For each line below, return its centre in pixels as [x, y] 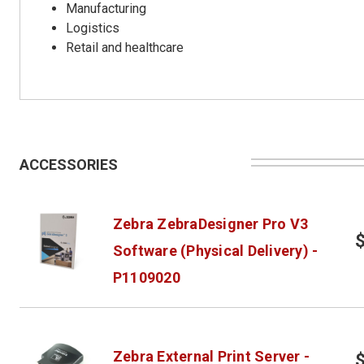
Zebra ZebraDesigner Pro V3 [210, 223]
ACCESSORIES [69, 164]
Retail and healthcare [125, 47]
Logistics [93, 28]
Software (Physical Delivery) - [215, 250]
